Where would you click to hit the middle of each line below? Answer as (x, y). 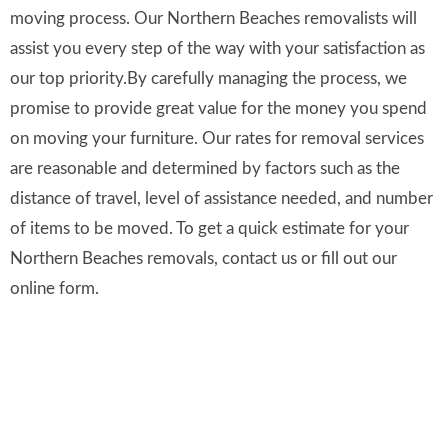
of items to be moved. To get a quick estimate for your (209, 229)
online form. (54, 289)
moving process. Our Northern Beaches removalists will (213, 19)
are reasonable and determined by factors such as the (205, 169)
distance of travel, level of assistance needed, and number (221, 199)
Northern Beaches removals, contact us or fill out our (203, 259)
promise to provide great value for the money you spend (218, 109)
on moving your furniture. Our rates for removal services (217, 139)
